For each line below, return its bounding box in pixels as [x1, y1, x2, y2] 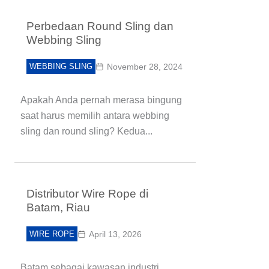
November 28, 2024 [107, 62, 183, 71]
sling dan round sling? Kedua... [20, 126, 153, 136]
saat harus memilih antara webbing [20, 110, 169, 121]
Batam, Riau [26, 201, 90, 214]
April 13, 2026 [89, 229, 142, 239]
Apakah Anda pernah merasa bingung [20, 95, 182, 105]
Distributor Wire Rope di [26, 187, 148, 200]
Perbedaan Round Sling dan [26, 20, 174, 32]
